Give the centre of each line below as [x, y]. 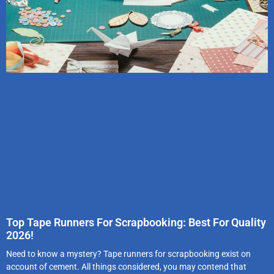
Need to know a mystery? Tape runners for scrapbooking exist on [128, 254]
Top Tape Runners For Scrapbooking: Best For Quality [136, 222]
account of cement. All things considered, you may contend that [126, 266]
